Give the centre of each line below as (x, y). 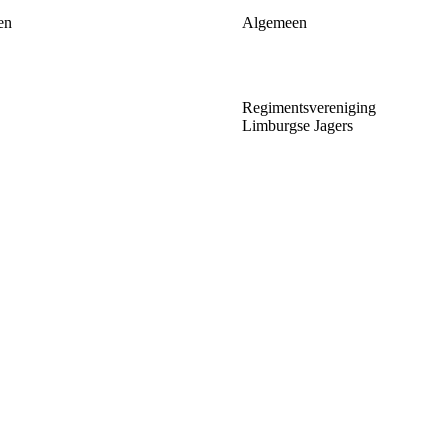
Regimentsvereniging (309, 107)
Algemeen (274, 22)
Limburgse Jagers (297, 125)
